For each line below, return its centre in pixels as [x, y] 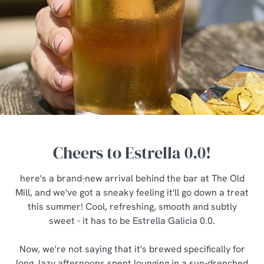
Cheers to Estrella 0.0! [132, 153]
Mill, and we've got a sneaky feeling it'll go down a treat [132, 192]
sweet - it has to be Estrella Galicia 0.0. [132, 221]
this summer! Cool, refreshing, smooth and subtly [132, 207]
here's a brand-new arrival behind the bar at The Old [132, 178]
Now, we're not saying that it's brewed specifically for [132, 249]
